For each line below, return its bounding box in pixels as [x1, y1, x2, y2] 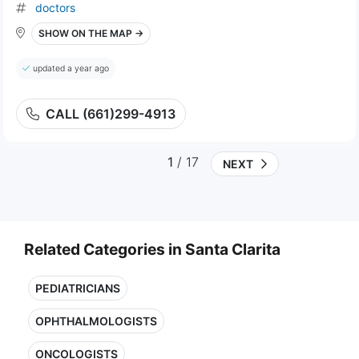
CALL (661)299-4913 [46, 106, 175, 122]
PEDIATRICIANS [35, 281, 120, 295]
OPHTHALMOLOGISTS [35, 314, 157, 328]
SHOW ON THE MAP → [38, 27, 143, 39]
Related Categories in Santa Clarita [24, 240, 280, 259]
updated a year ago [33, 63, 109, 74]
